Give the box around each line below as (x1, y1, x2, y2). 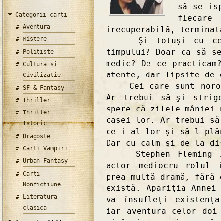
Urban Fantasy (23, 157, 68, 165)
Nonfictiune (23, 181, 61, 188)
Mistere (23, 36, 47, 43)
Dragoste (23, 132, 51, 140)
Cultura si (23, 61, 58, 68)
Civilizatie (23, 72, 61, 79)
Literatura (23, 193, 58, 201)
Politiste (23, 48, 54, 55)
